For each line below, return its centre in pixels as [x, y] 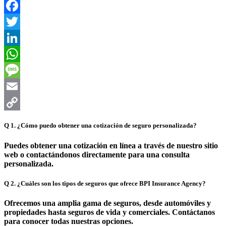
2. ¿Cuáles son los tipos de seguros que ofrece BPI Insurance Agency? [108, 183]
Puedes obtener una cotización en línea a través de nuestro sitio [111, 145]
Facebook [130, 22]
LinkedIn [129, 54]
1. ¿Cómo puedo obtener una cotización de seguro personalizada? [104, 126]
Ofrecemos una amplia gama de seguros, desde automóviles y [107, 203]
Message [127, 86]
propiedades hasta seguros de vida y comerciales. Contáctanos [109, 212]
